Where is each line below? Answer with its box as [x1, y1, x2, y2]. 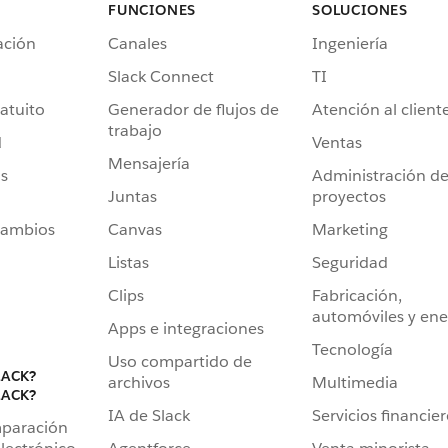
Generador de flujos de [108, 98, 279, 120]
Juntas [108, 185, 157, 207]
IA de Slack [108, 404, 190, 426]
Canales [108, 32, 167, 54]
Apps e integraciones [108, 317, 264, 339]
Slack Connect [108, 65, 214, 87]
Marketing [312, 218, 388, 240]
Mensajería [108, 152, 190, 174]
